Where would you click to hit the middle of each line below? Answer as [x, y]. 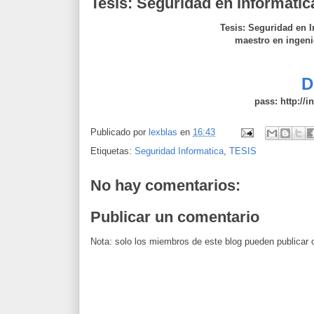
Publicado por [120, 132]
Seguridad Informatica [179, 151]
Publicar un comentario [175, 217]
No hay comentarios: [165, 185]
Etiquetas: [112, 151]
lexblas [163, 132]
